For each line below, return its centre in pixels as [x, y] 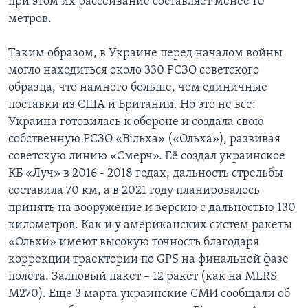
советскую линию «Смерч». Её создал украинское [147, 156]
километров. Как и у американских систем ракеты [150, 225]
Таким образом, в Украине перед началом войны [145, 53]
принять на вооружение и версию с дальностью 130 [152, 208]
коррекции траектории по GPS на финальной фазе [148, 259]
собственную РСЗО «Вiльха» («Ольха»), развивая [144, 139]
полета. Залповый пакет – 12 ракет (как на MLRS [143, 276]
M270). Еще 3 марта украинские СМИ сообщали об [149, 294]
